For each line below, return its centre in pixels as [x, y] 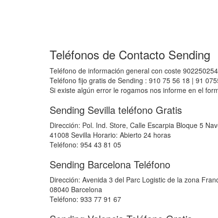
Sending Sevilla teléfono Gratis [116, 110]
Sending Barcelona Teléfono [110, 164]
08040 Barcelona [76, 189]
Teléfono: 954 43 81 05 [85, 145]
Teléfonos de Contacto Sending [130, 54]
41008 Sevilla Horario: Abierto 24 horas [110, 135]
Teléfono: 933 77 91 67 [85, 199]
